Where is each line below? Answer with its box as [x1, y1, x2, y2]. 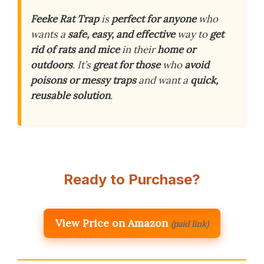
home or [157, 43, 196, 57]
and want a [136, 74, 190, 87]
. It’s [72, 58, 93, 72]
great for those [93, 58, 160, 72]
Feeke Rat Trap [31, 12, 99, 26]
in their [120, 43, 157, 57]
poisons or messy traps [31, 74, 136, 87]
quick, [190, 74, 218, 87]
